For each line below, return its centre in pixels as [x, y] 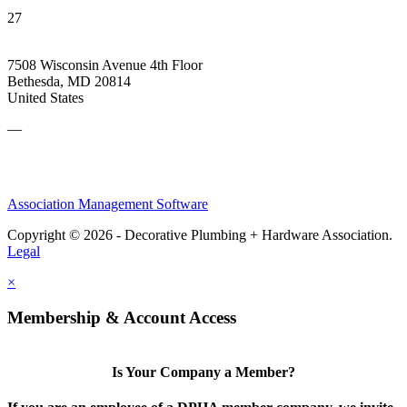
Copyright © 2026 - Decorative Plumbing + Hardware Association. [200, 235]
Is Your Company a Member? [203, 372]
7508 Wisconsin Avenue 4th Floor [105, 65]
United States [45, 98]
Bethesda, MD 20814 [69, 82]
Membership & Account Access [122, 318]
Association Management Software [108, 204]
